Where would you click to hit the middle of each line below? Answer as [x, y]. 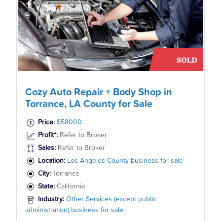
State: [47, 187]
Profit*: [48, 135]
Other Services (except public [111, 200]
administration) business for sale [74, 210]
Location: [52, 161]
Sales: [47, 148]
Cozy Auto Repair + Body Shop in [98, 92]
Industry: [52, 200]
